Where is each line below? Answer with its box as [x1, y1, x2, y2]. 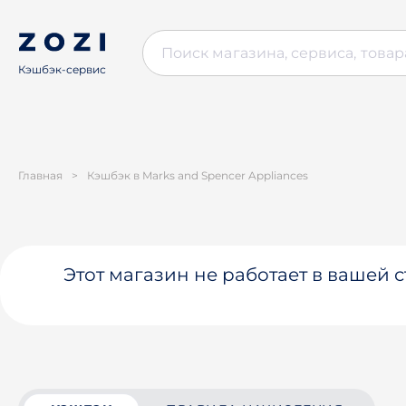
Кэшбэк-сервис [18, 63, 106, 76]
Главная [18, 169, 63, 182]
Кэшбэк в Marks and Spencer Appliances [87, 169, 308, 182]
